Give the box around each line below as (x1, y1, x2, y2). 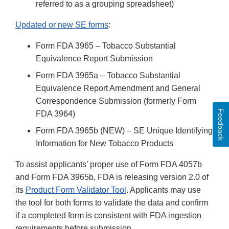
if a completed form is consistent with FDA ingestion (15, 211, 201, 220)
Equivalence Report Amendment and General (36, 84, 200, 93)
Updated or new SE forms (15, 20, 108, 30)
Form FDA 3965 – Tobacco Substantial (36, 41, 176, 51)
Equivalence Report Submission (36, 54, 153, 63)
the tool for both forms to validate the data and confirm (15, 198, 208, 208)
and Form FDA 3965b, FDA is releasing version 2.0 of (15, 173, 209, 182)
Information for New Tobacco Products (36, 139, 173, 148)
